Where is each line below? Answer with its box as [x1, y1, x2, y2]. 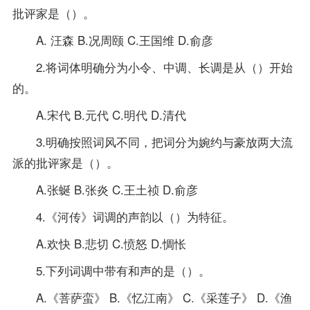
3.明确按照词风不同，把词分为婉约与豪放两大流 [12, 132, 293, 150]
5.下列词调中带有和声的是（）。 [12, 261, 210, 279]
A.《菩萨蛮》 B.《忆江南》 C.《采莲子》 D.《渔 [12, 288, 292, 306]
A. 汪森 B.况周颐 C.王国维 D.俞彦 [12, 31, 213, 49]
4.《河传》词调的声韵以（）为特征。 [12, 207, 234, 225]
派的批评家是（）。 [12, 153, 118, 171]
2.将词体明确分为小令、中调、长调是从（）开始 [12, 57, 293, 75]
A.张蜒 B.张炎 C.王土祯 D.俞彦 [12, 180, 198, 198]
